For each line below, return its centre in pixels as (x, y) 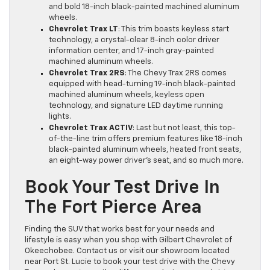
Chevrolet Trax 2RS (87, 74)
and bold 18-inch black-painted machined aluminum (144, 7)
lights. (60, 117)
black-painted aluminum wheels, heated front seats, (145, 150)
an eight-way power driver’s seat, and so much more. (146, 161)
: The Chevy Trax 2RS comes (176, 74)
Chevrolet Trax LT (83, 30)
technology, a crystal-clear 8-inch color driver (134, 40)
